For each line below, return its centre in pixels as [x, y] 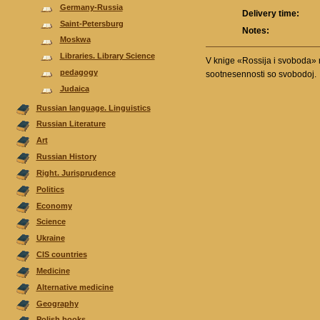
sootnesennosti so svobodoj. [261, 75]
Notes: [256, 31]
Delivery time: [271, 14]
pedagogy [79, 72]
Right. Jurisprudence [76, 172]
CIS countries [61, 255]
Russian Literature [71, 124]
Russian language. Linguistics [93, 107]
